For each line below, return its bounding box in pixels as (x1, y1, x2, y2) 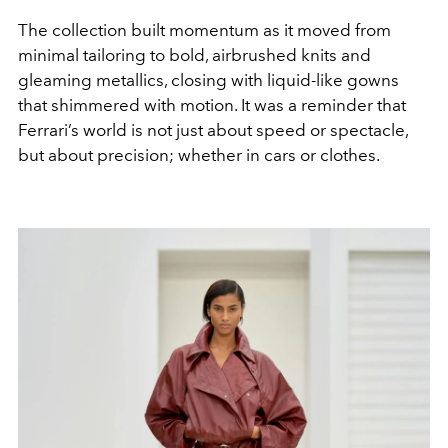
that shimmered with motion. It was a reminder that (18, 95, 406, 116)
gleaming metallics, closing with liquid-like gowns (18, 70, 399, 91)
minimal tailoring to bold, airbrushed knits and (18, 45, 371, 66)
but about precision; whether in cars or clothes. (18, 145, 383, 166)
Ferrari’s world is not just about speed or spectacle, (18, 120, 408, 141)
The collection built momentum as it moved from (18, 20, 391, 41)
